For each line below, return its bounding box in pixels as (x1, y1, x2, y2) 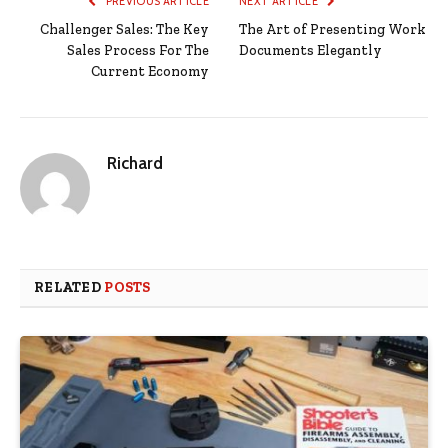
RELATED (34, 279, 105, 297)
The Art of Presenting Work (239, 21, 426, 39)
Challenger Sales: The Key (40, 21, 209, 39)
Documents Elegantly (239, 42, 382, 60)
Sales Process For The (67, 42, 209, 60)
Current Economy (91, 63, 209, 81)
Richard (107, 153, 163, 174)
